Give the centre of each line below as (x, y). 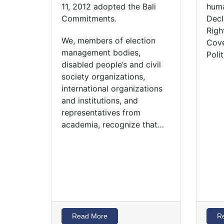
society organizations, (103, 77)
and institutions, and (100, 101)
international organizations (112, 89)
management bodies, (101, 53)
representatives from (101, 113)
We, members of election (108, 41)
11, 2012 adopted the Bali (109, 6)
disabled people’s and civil (111, 65)
